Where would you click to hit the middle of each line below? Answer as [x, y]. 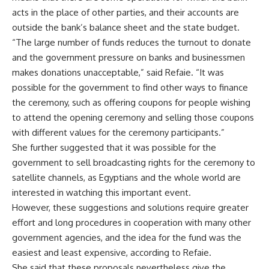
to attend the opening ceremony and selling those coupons [133, 117]
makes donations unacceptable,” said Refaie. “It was [118, 72]
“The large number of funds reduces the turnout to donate [131, 42]
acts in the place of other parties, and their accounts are [125, 12]
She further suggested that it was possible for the [114, 147]
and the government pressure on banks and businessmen [128, 57]
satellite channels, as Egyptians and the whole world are [126, 177]
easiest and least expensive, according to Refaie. [112, 252]
